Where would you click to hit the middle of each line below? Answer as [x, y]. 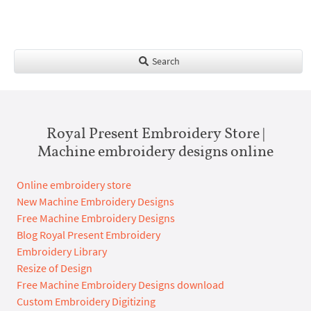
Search [165, 61]
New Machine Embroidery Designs [95, 202]
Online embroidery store [74, 185]
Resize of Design [54, 268]
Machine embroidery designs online [155, 151]
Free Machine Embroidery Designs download [120, 285]
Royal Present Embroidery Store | [155, 133]
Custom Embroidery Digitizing [86, 302]
